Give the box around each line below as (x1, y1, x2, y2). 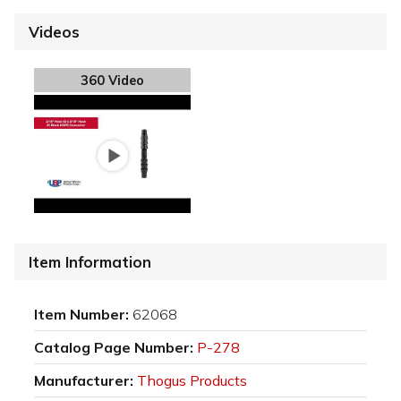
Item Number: (34, 304, 129, 323)
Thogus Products (137, 371, 247, 389)
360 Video (81, 72, 144, 89)
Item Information (29, 252, 151, 271)
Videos (29, 21, 80, 41)
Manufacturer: (34, 371, 133, 389)
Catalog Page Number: (34, 337, 193, 356)
